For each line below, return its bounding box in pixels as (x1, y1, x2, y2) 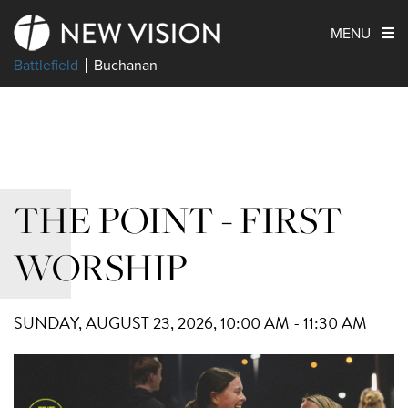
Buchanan (94, 55, 158, 76)
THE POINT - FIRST (14, 194, 342, 246)
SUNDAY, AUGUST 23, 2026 (14, 311, 213, 335)
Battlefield (14, 55, 78, 76)
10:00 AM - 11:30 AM (220, 311, 367, 335)
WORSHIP (14, 241, 188, 293)
